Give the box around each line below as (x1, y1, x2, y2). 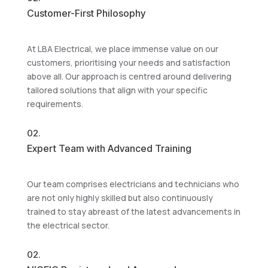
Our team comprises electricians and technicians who (26, 178, 239, 190)
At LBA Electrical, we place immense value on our (26, 43, 218, 54)
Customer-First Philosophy (26, 7, 145, 19)
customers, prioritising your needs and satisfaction (26, 57, 230, 68)
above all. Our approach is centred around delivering (26, 71, 232, 82)
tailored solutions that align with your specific (26, 84, 208, 96)
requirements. (26, 98, 83, 109)
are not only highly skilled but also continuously (26, 192, 213, 203)
